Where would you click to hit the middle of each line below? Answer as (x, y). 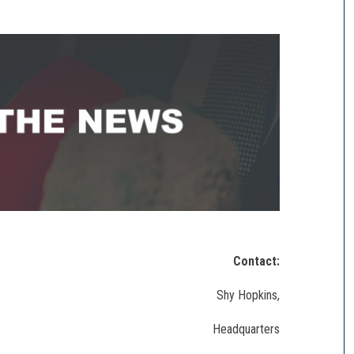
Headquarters (247, 330)
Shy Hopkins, (249, 296)
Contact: (257, 262)
